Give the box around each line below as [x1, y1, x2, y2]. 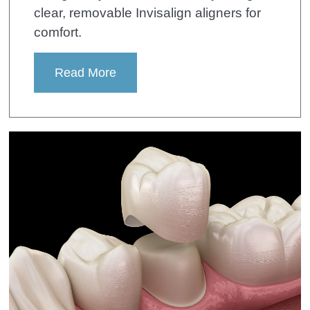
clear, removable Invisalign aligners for [34, 5, 262, 20]
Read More [55, 65, 117, 80]
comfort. [34, 24, 82, 39]
